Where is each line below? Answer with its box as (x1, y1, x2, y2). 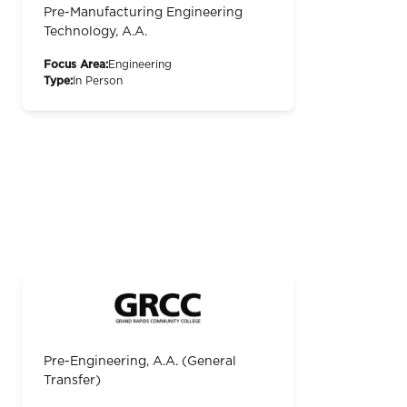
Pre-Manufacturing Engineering (44, 6, 243, 20)
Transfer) (44, 374, 101, 388)
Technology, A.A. (44, 25, 147, 39)
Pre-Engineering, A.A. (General (44, 355, 236, 369)
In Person (73, 75, 123, 87)
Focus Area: (44, 59, 108, 71)
